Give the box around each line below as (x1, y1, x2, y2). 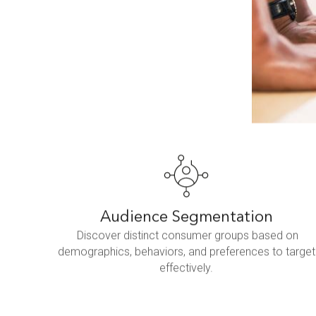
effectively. (159, 260, 213, 274)
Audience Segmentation (99, 209, 273, 225)
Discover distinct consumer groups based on (74, 228, 298, 242)
